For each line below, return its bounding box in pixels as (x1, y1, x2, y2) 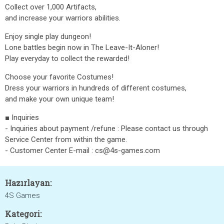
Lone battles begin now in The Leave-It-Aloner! (5, 43, 159, 52)
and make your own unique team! (5, 94, 114, 103)
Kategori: (5, 208, 41, 219)
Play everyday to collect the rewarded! (5, 54, 129, 63)
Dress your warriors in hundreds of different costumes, (5, 83, 186, 92)
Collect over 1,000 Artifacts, (5, 2, 96, 11)
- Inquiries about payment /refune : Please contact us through (5, 124, 208, 133)
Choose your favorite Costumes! (5, 72, 113, 81)
